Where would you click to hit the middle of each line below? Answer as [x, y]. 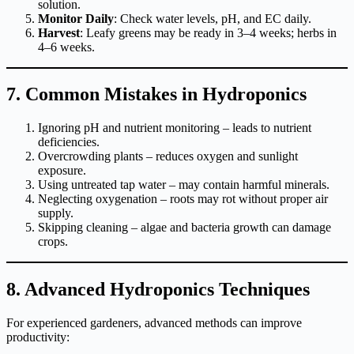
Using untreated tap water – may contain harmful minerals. [184, 185]
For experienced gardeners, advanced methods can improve [154, 323]
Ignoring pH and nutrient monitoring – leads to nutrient [175, 128]
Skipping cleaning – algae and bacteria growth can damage [185, 228]
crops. [53, 242]
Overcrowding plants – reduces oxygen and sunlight [168, 156]
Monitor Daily [76, 18]
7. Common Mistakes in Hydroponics [156, 94]
